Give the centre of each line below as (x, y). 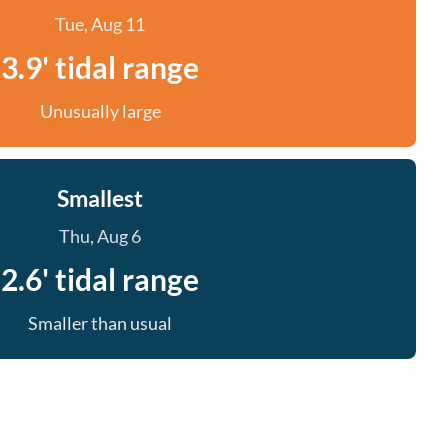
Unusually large (100, 111)
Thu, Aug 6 (100, 236)
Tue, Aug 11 (100, 24)
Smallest (100, 198)
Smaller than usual (100, 323)
